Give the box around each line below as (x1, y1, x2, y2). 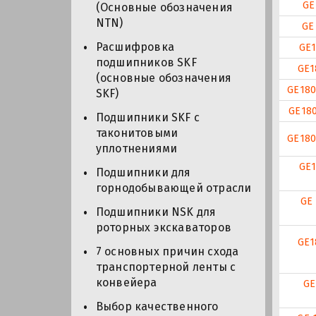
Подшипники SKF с (95, 111, 200, 125)
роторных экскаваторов (95, 221, 231, 235)
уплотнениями (95, 142, 178, 156)
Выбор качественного (95, 300, 219, 314)
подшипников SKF (95, 56, 197, 70)
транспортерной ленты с (95, 260, 236, 274)
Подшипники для (95, 166, 191, 180)
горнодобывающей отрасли (95, 181, 252, 195)
